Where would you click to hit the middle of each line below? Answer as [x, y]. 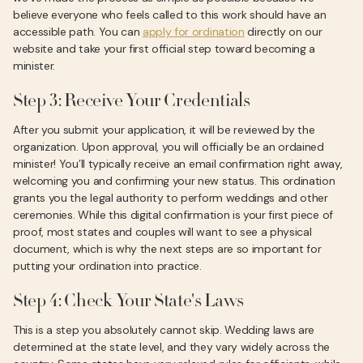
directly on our [283, 32]
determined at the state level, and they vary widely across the [172, 347]
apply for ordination [194, 32]
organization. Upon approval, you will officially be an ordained [169, 147]
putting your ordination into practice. [107, 266]
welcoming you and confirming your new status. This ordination [174, 181]
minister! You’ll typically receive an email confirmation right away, [178, 164]
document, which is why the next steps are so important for [167, 249]
